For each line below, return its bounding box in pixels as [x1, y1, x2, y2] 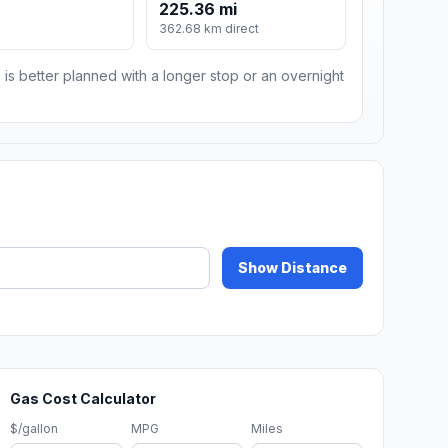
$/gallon [10, 421, 59, 437]
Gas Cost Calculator [10, 390, 157, 408]
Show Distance [238, 259, 347, 277]
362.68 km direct [159, 21, 260, 37]
